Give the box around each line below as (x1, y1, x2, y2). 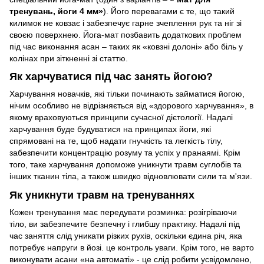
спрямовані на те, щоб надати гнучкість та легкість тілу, (9, 136, 223, 146)
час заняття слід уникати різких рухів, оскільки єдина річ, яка (9, 230, 242, 240)
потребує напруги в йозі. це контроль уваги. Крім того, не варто (9, 242, 254, 252)
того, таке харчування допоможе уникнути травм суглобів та (9, 160, 242, 170)
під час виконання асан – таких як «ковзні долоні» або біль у (9, 41, 243, 51)
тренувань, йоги (9, 6, 80, 16)
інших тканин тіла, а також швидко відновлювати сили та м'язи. (9, 171, 252, 181)
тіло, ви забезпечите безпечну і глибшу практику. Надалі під (9, 219, 240, 229)
